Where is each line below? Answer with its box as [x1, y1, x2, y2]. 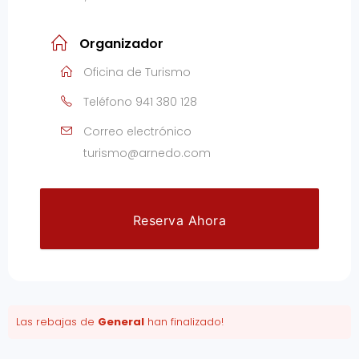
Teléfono [83, 94, 132, 111]
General [98, 314, 144, 330]
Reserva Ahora [132, 212, 227, 229]
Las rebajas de [16, 314, 98, 330]
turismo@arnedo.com [83, 145, 211, 162]
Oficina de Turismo [83, 64, 191, 81]
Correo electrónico [83, 123, 192, 140]
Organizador [79, 34, 163, 54]
